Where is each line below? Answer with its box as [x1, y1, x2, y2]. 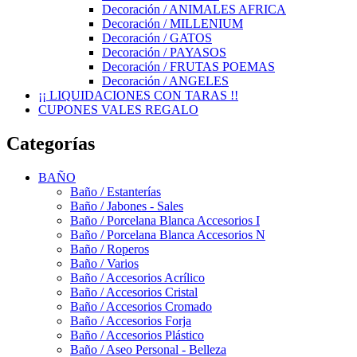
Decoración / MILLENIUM [102, 17, 243, 30]
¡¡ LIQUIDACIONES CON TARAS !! [38, 88, 238, 102]
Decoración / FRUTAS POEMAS [102, 60, 275, 73]
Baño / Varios [70, 256, 139, 270]
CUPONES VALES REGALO [38, 103, 198, 116]
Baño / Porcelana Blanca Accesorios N [70, 227, 265, 241]
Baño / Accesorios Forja [70, 313, 191, 328]
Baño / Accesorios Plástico [70, 328, 204, 342]
